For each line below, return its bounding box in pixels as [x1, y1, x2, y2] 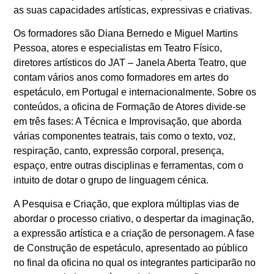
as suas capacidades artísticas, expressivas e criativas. [13, 5, 253, 16]
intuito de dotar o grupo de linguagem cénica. [13, 175, 209, 186]
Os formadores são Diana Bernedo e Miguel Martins [13, 28, 239, 39]
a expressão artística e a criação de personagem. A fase [13, 228, 255, 239]
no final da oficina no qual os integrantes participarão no [13, 257, 256, 268]
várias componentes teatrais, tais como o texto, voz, [13, 131, 236, 142]
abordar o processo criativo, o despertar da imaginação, [13, 213, 254, 224]
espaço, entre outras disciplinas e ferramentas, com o [13, 160, 244, 171]
